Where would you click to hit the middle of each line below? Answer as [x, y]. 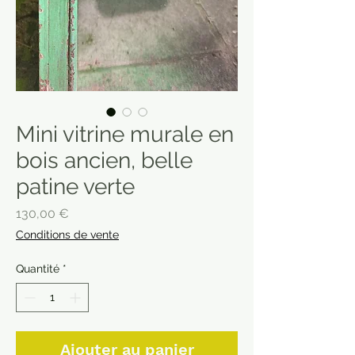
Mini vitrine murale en [125, 134]
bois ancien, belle [104, 160]
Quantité [38, 268]
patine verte [75, 186]
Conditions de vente [67, 234]
